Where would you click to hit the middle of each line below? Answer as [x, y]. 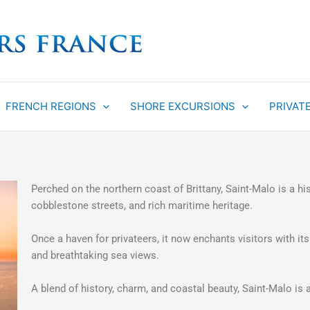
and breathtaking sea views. [95, 255]
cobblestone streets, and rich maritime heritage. [142, 206]
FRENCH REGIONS [51, 106]
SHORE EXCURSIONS [183, 106]
